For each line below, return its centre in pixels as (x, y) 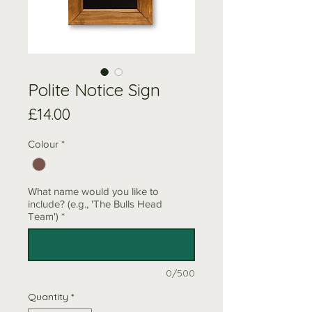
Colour (43, 143)
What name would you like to (93, 191)
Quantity (48, 296)
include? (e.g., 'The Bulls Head (95, 203)
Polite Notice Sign (94, 89)
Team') (43, 216)
